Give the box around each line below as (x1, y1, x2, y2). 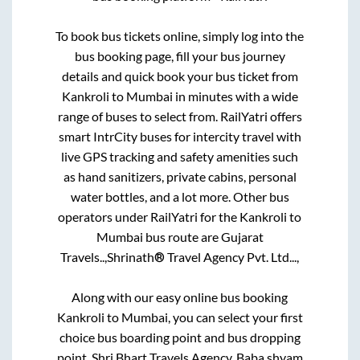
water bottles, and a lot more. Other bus (70, 188, 289, 204)
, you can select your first (167, 309, 303, 325)
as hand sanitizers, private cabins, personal (63, 168, 297, 184)
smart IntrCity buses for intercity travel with (58, 128, 301, 144)
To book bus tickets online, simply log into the (55, 27, 305, 43)
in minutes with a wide (172, 88, 298, 104)
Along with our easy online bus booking (72, 288, 288, 305)
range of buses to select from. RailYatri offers (57, 108, 302, 124)
